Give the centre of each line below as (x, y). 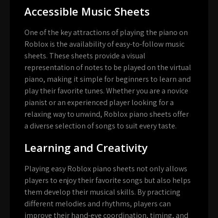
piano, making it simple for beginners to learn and (108, 79)
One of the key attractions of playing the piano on (106, 33)
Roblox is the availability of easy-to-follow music (104, 44)
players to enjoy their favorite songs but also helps (108, 181)
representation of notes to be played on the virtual (108, 68)
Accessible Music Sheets (87, 11)
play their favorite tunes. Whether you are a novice (106, 91)
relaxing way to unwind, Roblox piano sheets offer (107, 114)
